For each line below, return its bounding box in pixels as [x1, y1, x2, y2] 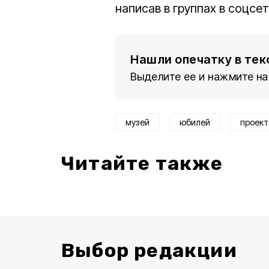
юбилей [180, 117, 210, 127]
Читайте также [61, 152, 223, 175]
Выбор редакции [61, 239, 237, 262]
